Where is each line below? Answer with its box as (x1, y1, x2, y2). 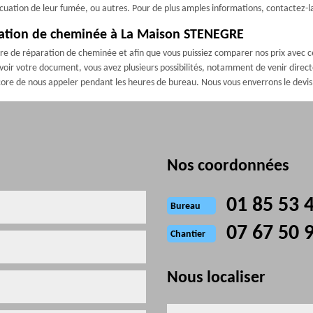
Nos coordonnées (167, 158, 289, 175)
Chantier (170, 229, 205, 240)
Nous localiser (167, 270, 265, 286)
